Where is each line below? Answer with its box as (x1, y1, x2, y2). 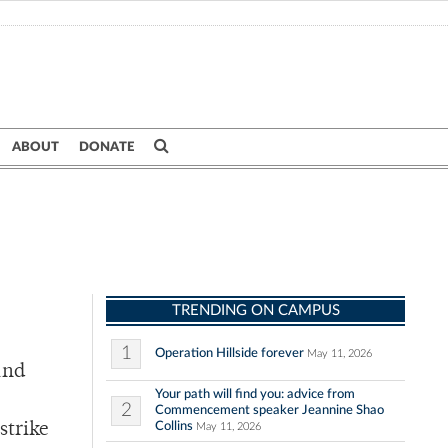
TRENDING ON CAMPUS (171, 303, 340, 319)
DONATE (79, 140, 134, 154)
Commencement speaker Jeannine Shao (155, 403, 384, 418)
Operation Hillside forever (155, 346, 304, 361)
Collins (155, 419, 193, 434)
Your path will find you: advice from (155, 387, 355, 402)
